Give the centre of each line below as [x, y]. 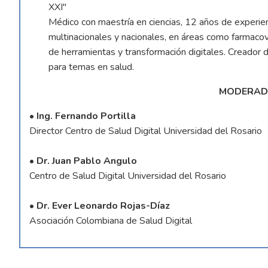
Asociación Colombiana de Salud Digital [111, 220]
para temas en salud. [92, 67]
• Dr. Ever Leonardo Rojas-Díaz [100, 205]
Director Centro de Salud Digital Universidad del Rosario [146, 131]
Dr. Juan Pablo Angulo [87, 161]
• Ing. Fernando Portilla [83, 116]
